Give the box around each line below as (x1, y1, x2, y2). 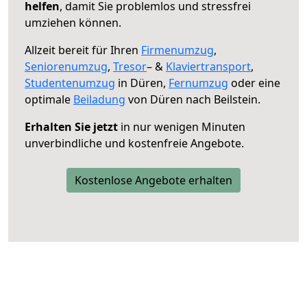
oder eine (228, 75, 280, 90)
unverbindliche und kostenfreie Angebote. (25, 135, 244, 151)
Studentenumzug (25, 75, 115, 90)
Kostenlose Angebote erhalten (75, 172, 232, 188)
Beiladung (73, 91, 125, 107)
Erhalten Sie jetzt (25, 119, 118, 134)
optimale (25, 91, 73, 107)
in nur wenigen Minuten (118, 119, 245, 134)
